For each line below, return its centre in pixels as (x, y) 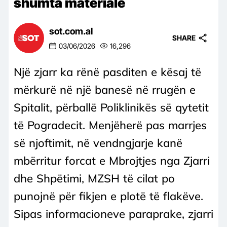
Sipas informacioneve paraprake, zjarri (113, 214)
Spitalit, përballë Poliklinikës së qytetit (111, 107)
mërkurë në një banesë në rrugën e (105, 89)
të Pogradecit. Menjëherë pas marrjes (110, 125)
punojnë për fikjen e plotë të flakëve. (108, 196)
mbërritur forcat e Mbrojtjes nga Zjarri (112, 160)
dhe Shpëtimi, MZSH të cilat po (94, 178)
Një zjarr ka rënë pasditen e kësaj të (107, 72)
